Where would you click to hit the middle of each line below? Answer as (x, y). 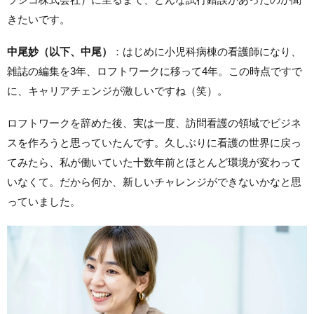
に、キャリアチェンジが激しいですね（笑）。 (117, 91)
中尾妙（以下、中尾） (60, 52)
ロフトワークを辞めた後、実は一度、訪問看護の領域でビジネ (154, 123)
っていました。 (44, 202)
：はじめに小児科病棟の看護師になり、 (207, 52)
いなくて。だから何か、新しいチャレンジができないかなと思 (154, 182)
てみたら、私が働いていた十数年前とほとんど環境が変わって (154, 162)
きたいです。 (39, 19)
